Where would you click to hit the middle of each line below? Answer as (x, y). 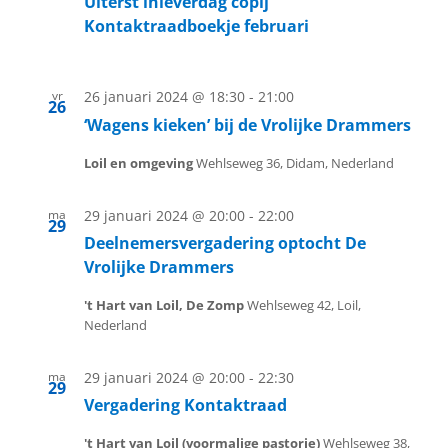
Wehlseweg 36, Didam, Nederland (295, 162)
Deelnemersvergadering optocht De (225, 242)
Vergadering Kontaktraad (185, 405)
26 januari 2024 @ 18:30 (164, 97)
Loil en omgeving (140, 162)
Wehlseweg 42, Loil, (304, 304)
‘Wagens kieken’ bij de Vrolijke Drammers (247, 124)
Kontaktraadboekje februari (196, 26)
